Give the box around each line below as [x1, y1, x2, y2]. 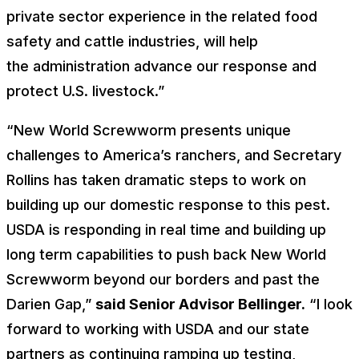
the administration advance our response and [6, 58, 317, 75]
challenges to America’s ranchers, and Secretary [6, 147, 341, 163]
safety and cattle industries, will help [6, 33, 258, 50]
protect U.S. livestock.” [6, 83, 164, 99]
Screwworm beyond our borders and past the [6, 271, 320, 288]
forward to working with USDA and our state [6, 321, 309, 337]
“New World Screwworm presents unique [6, 122, 291, 139]
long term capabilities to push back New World [6, 246, 326, 263]
